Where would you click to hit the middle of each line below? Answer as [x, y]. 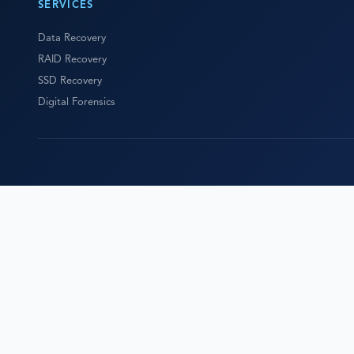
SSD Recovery [70, 81]
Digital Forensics [77, 102]
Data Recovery [72, 38]
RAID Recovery [72, 60]
